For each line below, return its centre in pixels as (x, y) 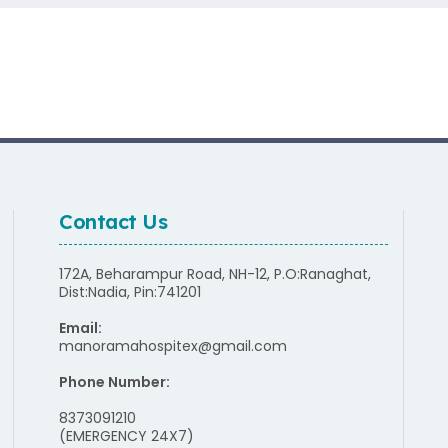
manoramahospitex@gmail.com (173, 345)
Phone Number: (116, 381)
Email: (82, 327)
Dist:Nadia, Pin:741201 (130, 291)
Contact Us (113, 221)
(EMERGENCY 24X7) (126, 435)
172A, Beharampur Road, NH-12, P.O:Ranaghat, (215, 273)
